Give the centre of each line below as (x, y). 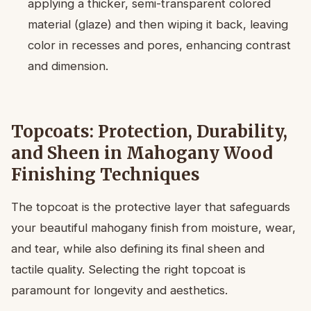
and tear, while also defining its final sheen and (138, 248)
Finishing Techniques (106, 174)
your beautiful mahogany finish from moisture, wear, (153, 227)
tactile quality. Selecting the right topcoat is (128, 269)
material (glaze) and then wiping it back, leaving (158, 24)
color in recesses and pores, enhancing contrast (159, 45)
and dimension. (68, 66)
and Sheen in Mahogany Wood (142, 153)
